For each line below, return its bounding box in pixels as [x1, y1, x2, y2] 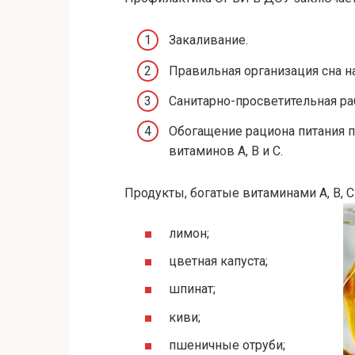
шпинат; [169, 281, 216, 297]
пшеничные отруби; [169, 337, 285, 353]
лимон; [169, 225, 209, 241]
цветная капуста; [169, 254, 268, 269]
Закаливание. [169, 32, 248, 48]
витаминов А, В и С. [169, 143, 283, 158]
